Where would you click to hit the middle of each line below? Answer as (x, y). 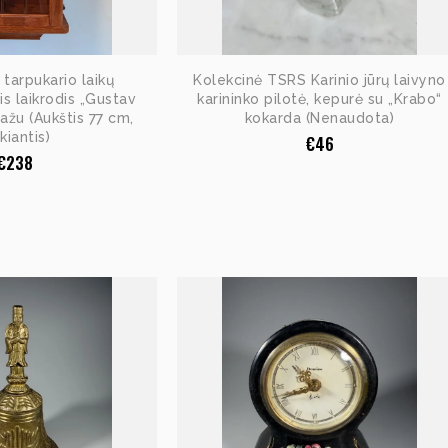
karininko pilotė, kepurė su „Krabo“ (319, 98)
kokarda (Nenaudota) (319, 117)
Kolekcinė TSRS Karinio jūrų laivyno (319, 79)
